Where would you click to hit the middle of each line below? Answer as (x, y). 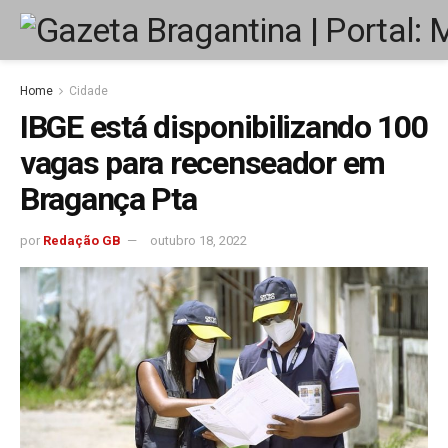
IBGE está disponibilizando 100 (224, 127)
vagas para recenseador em (202, 163)
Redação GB (82, 240)
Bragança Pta (108, 199)
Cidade (88, 91)
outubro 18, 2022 (198, 240)
